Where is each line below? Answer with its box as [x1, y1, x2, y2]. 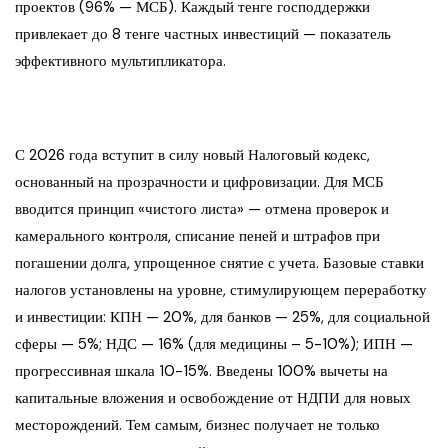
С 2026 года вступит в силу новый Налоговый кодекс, [15, 145, 370, 166]
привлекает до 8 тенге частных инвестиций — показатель [15, 24, 391, 45]
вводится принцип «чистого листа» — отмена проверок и [15, 199, 389, 220]
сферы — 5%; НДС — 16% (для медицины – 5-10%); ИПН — [15, 334, 413, 355]
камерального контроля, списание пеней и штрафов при [15, 226, 380, 247]
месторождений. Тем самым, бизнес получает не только [15, 415, 380, 436]
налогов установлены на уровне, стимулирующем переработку [15, 280, 427, 301]
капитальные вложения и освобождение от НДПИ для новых [15, 388, 411, 409]
